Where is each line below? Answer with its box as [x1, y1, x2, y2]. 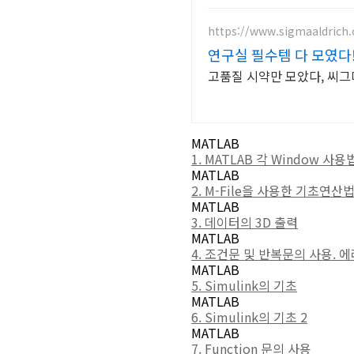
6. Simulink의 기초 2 [191, 307, 307, 326]
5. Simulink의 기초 [191, 276, 297, 295]
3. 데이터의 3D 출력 [191, 213, 298, 232]
